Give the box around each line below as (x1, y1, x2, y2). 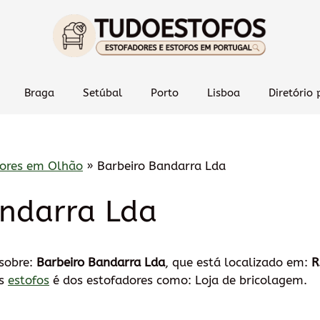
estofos (8, 272, 49, 287)
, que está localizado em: (165, 254, 311, 269)
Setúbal (83, 86, 122, 99)
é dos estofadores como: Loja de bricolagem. (49, 272, 307, 287)
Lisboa (207, 86, 240, 99)
